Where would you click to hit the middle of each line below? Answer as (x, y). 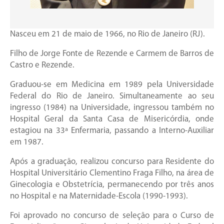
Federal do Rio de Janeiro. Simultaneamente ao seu (112, 96)
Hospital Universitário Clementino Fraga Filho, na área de (112, 173)
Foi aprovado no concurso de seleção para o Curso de (112, 216)
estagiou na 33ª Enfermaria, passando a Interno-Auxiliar (112, 131)
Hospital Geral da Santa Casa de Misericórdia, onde (112, 119)
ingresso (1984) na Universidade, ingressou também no (112, 108)
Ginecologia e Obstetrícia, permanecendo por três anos (112, 185)
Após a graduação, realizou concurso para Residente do (112, 162)
